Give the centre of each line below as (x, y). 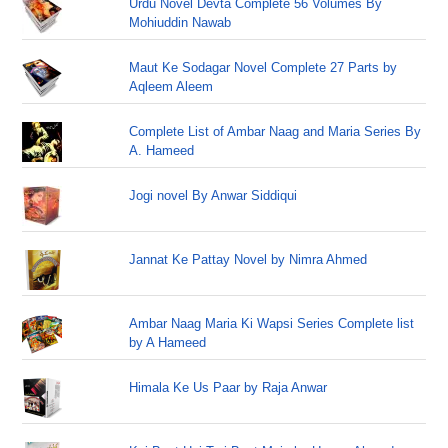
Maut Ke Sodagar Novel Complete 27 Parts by (263, 68)
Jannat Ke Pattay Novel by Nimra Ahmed (248, 260)
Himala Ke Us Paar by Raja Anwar (228, 388)
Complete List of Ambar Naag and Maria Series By (275, 132)
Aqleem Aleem (171, 87)
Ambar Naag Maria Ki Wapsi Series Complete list (272, 324)
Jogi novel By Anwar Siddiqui (213, 196)
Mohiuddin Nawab (180, 23)
